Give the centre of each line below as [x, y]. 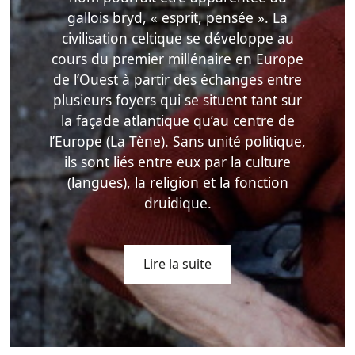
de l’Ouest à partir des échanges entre [177, 80]
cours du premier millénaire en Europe [177, 59]
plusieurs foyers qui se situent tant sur [177, 100]
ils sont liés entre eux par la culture [177, 162]
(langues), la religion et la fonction [177, 183]
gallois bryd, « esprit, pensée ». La [177, 18]
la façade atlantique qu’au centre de [177, 121]
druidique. [177, 203]
